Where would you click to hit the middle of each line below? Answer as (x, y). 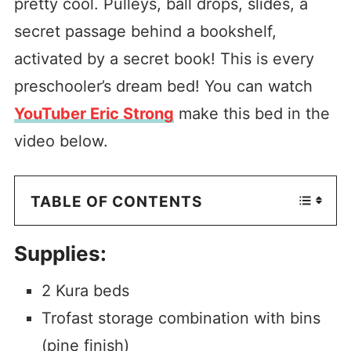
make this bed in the (251, 113)
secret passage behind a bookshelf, (145, 31)
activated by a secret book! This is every (164, 58)
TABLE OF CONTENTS (116, 201)
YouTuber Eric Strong (94, 113)
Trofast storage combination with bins (181, 318)
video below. (61, 141)
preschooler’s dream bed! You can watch (163, 86)
